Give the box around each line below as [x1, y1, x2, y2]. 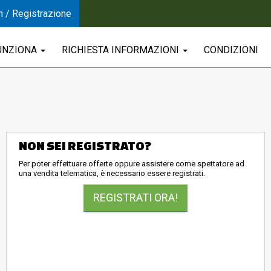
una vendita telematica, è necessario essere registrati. [19, 169, 205, 178]
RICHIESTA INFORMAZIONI [62, 44, 181, 56]
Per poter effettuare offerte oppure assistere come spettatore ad [19, 159, 244, 168]
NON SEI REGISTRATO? [19, 139, 152, 152]
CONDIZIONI [204, 44, 258, 56]
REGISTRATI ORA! [93, 191, 178, 204]
